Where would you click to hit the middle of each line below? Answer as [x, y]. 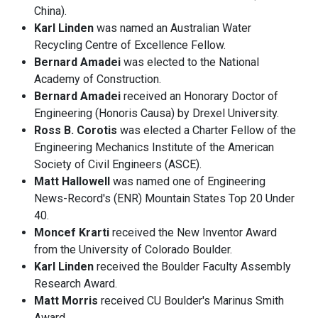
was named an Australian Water [172, 28]
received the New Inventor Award [193, 233]
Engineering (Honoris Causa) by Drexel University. [157, 114]
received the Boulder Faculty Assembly [192, 267]
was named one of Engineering [188, 182]
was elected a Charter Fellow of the [207, 131]
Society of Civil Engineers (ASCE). [118, 165]
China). [50, 11]
